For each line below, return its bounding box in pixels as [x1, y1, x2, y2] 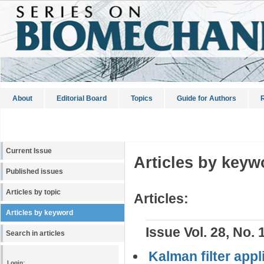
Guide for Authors [177, 94, 236, 103]
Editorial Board [57, 94, 107, 103]
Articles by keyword [6, 209, 73, 216]
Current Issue [6, 147, 52, 154]
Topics [131, 94, 153, 103]
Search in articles [6, 230, 65, 237]
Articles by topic [6, 189, 61, 196]
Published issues [6, 168, 63, 175]
